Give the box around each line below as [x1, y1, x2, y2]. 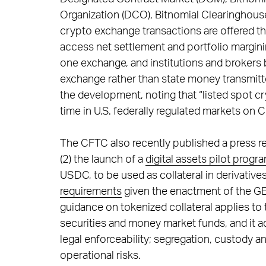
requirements [59, 186, 122, 197]
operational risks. [59, 251, 141, 261]
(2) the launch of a [59, 154, 145, 165]
